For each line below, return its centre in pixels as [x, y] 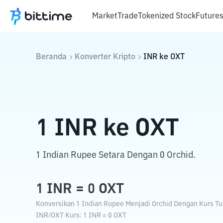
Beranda [51, 57]
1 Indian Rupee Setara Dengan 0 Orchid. [116, 155]
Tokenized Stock [167, 16]
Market [105, 16]
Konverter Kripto [105, 57]
